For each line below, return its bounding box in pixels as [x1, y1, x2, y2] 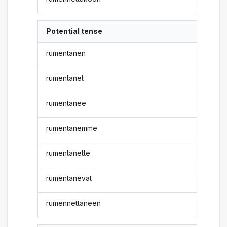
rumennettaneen [46, 199, 101, 207]
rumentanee [46, 98, 87, 107]
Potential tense [46, 27, 103, 36]
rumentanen [46, 48, 86, 57]
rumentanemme [46, 123, 98, 132]
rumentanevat [46, 173, 92, 182]
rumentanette [46, 148, 91, 158]
